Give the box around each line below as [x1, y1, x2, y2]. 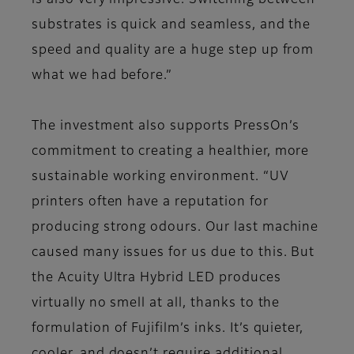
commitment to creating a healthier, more [32, 145, 310, 159]
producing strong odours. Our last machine [32, 221, 319, 235]
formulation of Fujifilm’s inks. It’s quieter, [32, 322, 304, 336]
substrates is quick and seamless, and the [32, 19, 311, 32]
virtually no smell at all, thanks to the [32, 297, 281, 311]
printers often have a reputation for [32, 196, 269, 209]
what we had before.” [32, 70, 173, 83]
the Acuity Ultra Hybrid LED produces [32, 272, 281, 285]
